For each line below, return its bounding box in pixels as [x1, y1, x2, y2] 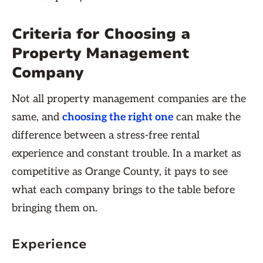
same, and [12, 111, 62, 123]
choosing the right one [62, 111, 173, 123]
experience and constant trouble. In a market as [12, 147, 241, 160]
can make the [173, 111, 241, 123]
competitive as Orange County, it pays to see [12, 166, 228, 178]
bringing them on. [12, 202, 100, 214]
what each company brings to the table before [12, 184, 235, 196]
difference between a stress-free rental [12, 129, 200, 141]
